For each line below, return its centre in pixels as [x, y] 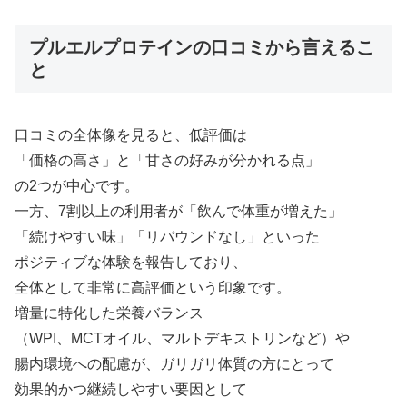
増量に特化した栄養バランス [109, 313]
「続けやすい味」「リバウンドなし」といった [167, 236]
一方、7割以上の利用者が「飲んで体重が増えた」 [179, 211]
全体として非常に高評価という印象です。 [153, 287]
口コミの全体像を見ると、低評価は [131, 134]
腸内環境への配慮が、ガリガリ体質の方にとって [174, 363]
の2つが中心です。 [77, 185]
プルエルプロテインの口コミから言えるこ [202, 48]
